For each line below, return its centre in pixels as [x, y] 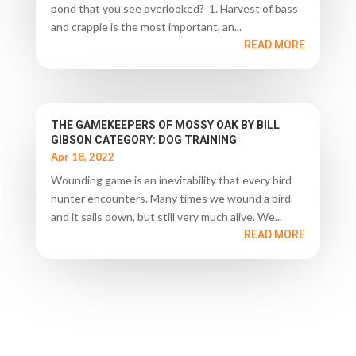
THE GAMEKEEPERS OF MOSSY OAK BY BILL [165, 124]
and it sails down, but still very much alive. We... [166, 216]
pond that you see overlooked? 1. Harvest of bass [174, 9]
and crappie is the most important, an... [146, 27]
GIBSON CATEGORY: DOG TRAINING [143, 139]
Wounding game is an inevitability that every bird [171, 180]
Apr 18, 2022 [82, 156]
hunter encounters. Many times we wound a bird [170, 198]
